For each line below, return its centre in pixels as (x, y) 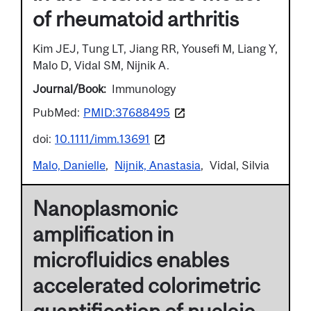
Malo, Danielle (69, 165)
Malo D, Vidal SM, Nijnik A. (101, 65)
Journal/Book (68, 89)
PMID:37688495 (127, 112)
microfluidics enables (131, 259)
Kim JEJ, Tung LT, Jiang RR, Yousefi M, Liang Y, (155, 48)
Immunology (144, 89)
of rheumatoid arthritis (136, 18)
